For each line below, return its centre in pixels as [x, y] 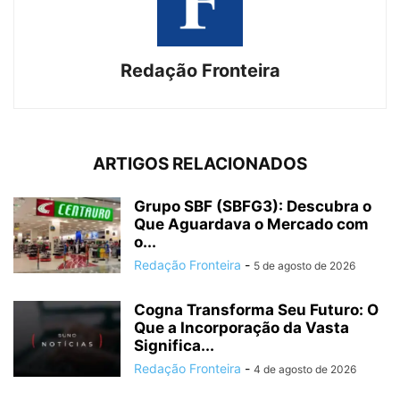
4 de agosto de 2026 [305, 369]
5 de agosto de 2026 [304, 265]
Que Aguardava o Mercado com [251, 224]
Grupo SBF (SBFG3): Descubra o [253, 206]
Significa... [174, 345]
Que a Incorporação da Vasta [242, 327]
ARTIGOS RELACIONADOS [200, 163]
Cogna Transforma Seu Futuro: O [256, 309]
